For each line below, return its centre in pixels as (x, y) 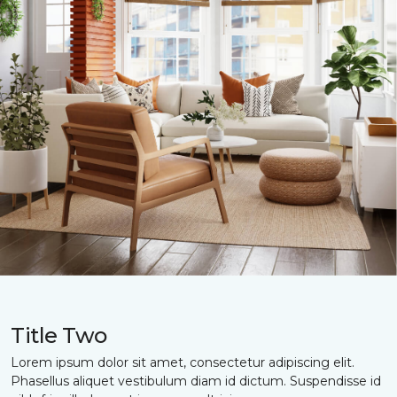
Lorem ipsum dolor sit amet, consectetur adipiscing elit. (183, 362)
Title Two (59, 335)
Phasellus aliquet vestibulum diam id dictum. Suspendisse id (196, 381)
